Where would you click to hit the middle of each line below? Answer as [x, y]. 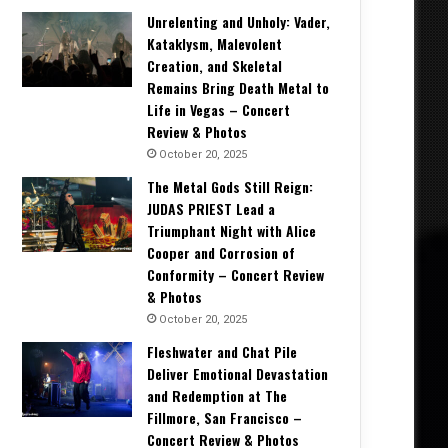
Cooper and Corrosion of [221, 253]
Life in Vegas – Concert [218, 110]
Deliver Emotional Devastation [237, 374]
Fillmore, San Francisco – [224, 418]
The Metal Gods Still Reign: [230, 187]
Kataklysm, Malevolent [214, 44]
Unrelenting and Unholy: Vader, [238, 22]
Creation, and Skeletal [214, 66]
